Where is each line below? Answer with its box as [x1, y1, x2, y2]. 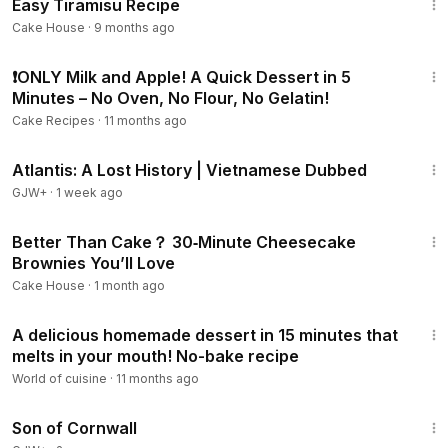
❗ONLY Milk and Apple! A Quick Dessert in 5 [12, 67, 351, 87]
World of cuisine [12, 371, 107, 386]
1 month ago [94, 278, 165, 293]
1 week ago [56, 185, 123, 200]
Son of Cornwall [12, 418, 137, 438]
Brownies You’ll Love [12, 253, 175, 273]
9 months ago [94, 20, 175, 35]
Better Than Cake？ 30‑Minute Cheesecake [12, 232, 356, 252]
